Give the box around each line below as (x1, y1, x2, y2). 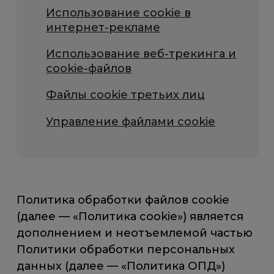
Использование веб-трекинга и (46, 47, 237, 61)
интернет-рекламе (46, 20, 161, 34)
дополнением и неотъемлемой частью (17, 226, 253, 240)
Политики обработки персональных (17, 243, 235, 257)
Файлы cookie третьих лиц (46, 88, 206, 102)
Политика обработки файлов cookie (17, 193, 230, 207)
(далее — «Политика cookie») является (17, 210, 244, 224)
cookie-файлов (46, 62, 132, 76)
